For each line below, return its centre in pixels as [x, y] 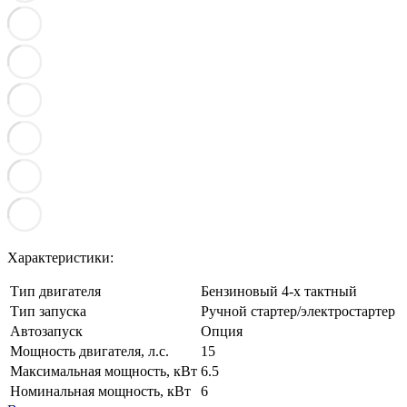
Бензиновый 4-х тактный [279, 291]
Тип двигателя [55, 291]
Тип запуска [48, 311]
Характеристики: [60, 257]
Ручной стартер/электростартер [298, 311]
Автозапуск [46, 331]
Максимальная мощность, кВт [104, 371]
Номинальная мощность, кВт [100, 391]
